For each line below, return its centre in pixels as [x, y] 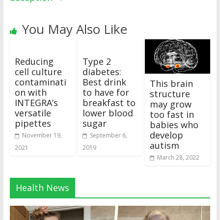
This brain [172, 83]
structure [170, 94]
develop [167, 135]
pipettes [33, 123]
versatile [33, 113]
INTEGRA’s [36, 103]
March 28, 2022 [179, 157]
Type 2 [96, 61]
